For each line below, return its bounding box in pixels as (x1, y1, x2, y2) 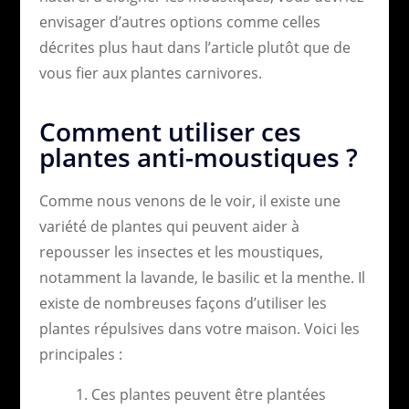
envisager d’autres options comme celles (38, 11, 320, 32)
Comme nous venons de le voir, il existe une (38, 190, 341, 211)
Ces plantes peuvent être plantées (90, 383, 326, 404)
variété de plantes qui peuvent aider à (38, 215, 299, 236)
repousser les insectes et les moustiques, (38, 241, 323, 262)
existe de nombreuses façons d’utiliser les (38, 292, 327, 313)
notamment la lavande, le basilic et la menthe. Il (38, 267, 365, 288)
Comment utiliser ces (38, 113, 301, 149)
